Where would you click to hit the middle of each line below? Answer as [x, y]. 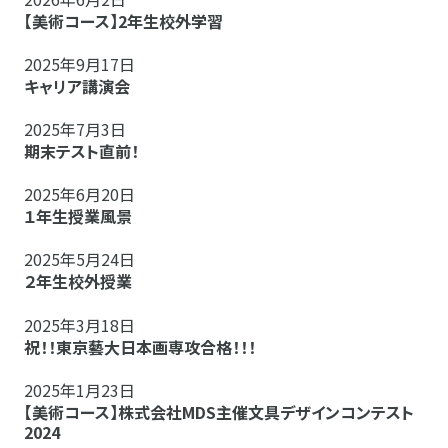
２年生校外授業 [86, 281]
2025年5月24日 [79, 259]
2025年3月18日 [79, 324]
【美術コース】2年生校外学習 [131, 20]
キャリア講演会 [77, 85]
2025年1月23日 [79, 389]
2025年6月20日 [79, 194]
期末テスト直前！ [81, 151]
